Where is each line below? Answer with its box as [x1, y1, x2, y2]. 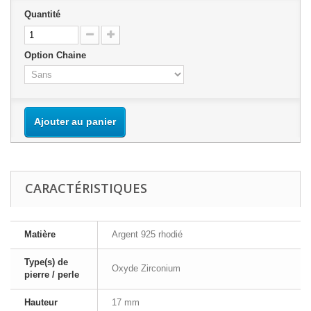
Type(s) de [24, 257, 68, 267]
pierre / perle [24, 269, 79, 280]
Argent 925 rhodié [112, 229, 183, 239]
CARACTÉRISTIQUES [25, 180, 147, 196]
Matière [24, 229, 56, 239]
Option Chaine [24, 50, 89, 60]
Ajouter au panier [34, 116, 116, 127]
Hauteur [24, 297, 58, 308]
